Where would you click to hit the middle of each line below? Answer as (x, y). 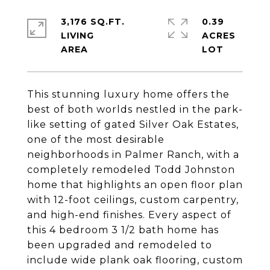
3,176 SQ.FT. (93, 22)
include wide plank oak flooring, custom (135, 260)
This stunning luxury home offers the (128, 94)
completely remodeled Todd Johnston (131, 170)
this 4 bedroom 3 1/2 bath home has (123, 230)
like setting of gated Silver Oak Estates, (133, 124)
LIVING (77, 36)
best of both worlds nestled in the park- (135, 109)
